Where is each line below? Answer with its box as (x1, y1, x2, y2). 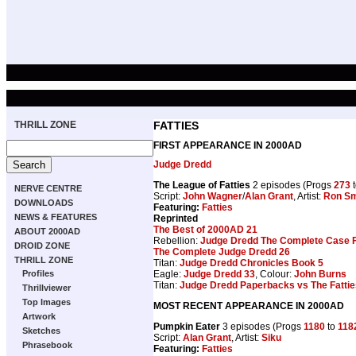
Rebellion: (153, 234, 200, 246)
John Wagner (183, 190, 242, 202)
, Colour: (255, 268, 294, 280)
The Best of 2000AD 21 (153, 223, 257, 235)
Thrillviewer (22, 283, 71, 292)
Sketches (22, 326, 60, 335)
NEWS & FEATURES (14, 212, 97, 222)
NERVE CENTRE (14, 184, 82, 193)
